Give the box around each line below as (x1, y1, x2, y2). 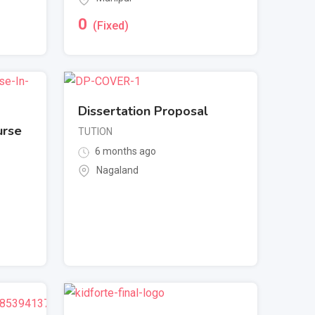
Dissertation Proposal (78, 103, 208, 120)
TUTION (78, 126, 112, 138)
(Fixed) (93, 18, 129, 32)
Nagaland (96, 164, 139, 176)
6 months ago (93, 146, 156, 157)
